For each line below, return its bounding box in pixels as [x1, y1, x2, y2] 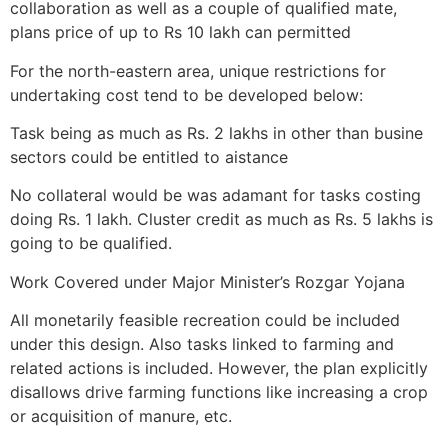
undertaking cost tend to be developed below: [10, 84, 363, 105]
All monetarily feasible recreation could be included [10, 310, 400, 331]
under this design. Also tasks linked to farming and [10, 334, 394, 355]
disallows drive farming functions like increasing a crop [10, 382, 428, 403]
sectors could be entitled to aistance [10, 146, 288, 167]
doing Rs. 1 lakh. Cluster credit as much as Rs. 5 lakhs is [10, 209, 433, 230]
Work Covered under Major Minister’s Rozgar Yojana [10, 271, 405, 292]
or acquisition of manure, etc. [10, 406, 232, 427]
